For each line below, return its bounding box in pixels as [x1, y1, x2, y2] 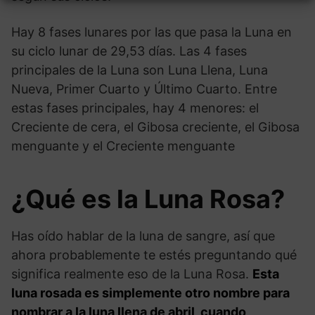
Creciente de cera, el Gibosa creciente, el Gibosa [11, 119, 300, 134]
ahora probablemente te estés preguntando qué [11, 247, 297, 262]
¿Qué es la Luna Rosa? [11, 183, 285, 214]
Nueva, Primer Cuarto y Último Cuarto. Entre [11, 81, 277, 96]
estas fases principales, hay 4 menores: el [11, 100, 259, 115]
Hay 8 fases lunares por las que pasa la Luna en [11, 24, 292, 39]
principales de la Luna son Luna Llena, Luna [11, 62, 268, 77]
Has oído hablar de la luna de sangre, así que [11, 228, 275, 243]
